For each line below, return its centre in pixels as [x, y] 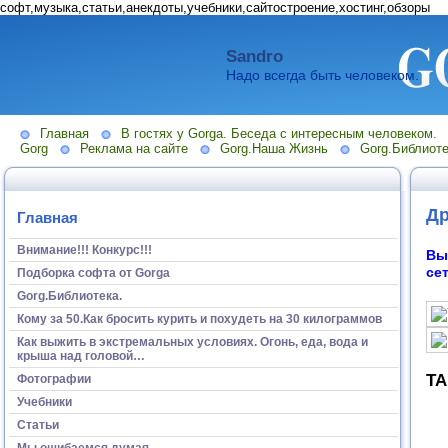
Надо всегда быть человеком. [322, 75]
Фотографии [54, 378]
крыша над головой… [81, 355]
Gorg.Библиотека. [69, 295]
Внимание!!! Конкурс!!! [84, 249]
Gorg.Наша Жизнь [274, 148]
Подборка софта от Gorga [93, 272]
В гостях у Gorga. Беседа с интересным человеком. [279, 133]
